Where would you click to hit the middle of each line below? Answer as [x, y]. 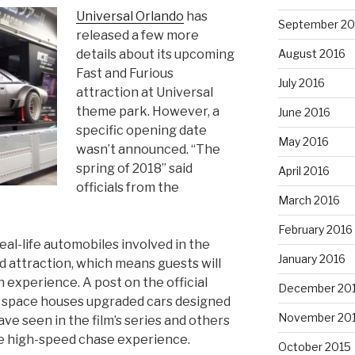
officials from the [128, 187]
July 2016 [301, 82]
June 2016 [304, 112]
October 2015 [314, 346]
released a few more [137, 35]
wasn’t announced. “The [148, 149]
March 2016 [309, 200]
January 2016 [311, 258]
